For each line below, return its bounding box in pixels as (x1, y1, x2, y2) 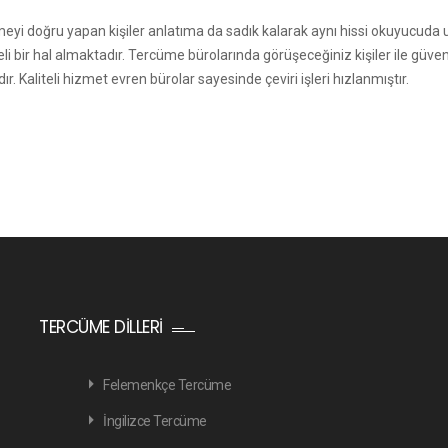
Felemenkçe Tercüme (103, 377, 231, 393)
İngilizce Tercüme (103, 413, 207, 429)
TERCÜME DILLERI (39, 315, 163, 339)
